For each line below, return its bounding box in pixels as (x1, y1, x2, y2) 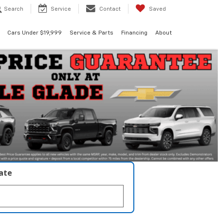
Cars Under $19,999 (7, 30, 62, 36)
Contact (99, 6, 121, 12)
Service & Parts (70, 30, 113, 36)
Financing (121, 30, 147, 36)
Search (4, 6, 23, 12)
